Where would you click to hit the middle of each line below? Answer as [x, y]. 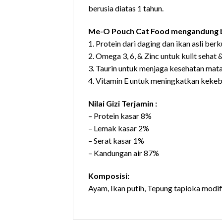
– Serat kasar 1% [116, 140]
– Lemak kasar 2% [119, 128]
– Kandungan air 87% [124, 153]
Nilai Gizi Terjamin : [123, 103]
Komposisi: [109, 175]
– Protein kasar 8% [120, 115]
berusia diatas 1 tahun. [126, 8]
